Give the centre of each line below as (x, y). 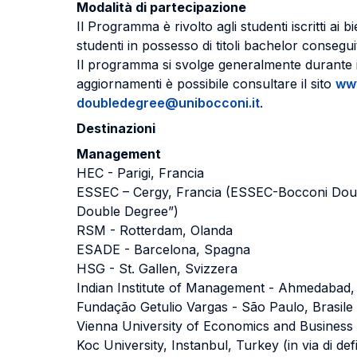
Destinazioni (116, 128)
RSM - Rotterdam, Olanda (155, 230)
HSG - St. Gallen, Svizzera (157, 269)
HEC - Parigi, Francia (140, 173)
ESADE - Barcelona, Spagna (163, 249)
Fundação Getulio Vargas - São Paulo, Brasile (215, 307)
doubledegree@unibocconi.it (168, 103)
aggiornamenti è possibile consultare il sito (206, 84)
